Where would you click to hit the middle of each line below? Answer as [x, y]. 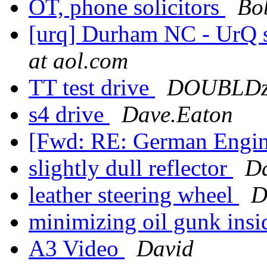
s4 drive [69, 114]
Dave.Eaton [177, 114]
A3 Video [77, 249]
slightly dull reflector [131, 168]
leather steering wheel [134, 195]
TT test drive [92, 88]
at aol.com [78, 61]
